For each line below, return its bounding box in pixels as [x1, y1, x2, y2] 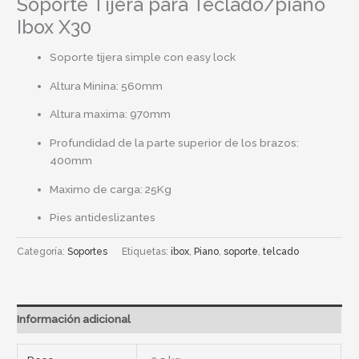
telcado [263, 245, 300, 258]
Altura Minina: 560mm [50, 79, 163, 92]
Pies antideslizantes [50, 211, 156, 224]
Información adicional [17, 312, 131, 325]
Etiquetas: [122, 245, 171, 258]
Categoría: [17, 245, 68, 258]
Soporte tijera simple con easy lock [50, 50, 236, 64]
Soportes [67, 245, 108, 258]
